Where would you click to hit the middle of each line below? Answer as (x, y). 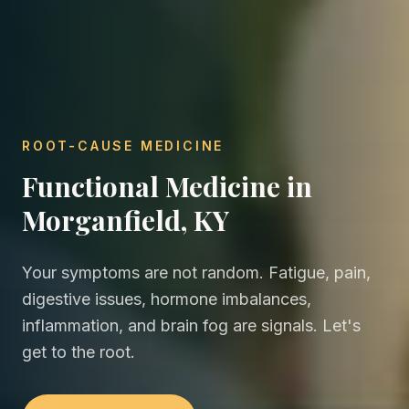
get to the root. (79, 351)
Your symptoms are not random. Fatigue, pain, (196, 272)
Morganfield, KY (126, 220)
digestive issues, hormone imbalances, (167, 299)
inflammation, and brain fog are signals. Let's (191, 325)
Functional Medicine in (167, 186)
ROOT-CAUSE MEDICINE (123, 145)
